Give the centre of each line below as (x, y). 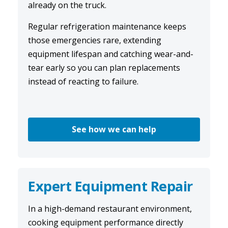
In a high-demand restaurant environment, (110, 209)
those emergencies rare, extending (95, 40)
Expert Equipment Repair (110, 186)
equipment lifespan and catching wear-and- (111, 54)
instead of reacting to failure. (83, 81)
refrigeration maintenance (112, 26)
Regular (44, 26)
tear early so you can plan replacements (104, 68)
